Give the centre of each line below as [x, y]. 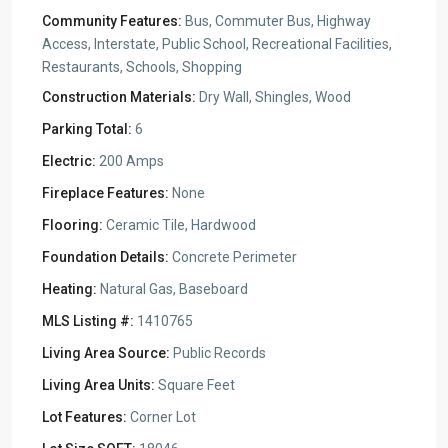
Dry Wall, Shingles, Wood [273, 97]
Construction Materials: [119, 97]
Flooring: [72, 225]
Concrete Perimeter [233, 257]
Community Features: [112, 21]
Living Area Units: [98, 385]
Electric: [69, 161]
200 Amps [130, 161]
